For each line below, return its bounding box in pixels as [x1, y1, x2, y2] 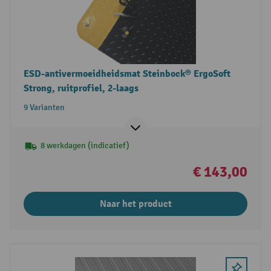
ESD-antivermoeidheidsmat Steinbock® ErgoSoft [23, 67, 230, 80]
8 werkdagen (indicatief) [40, 140, 129, 151]
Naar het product [99, 197, 172, 210]
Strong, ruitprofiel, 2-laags [23, 82, 139, 94]
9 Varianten [23, 102, 65, 113]
